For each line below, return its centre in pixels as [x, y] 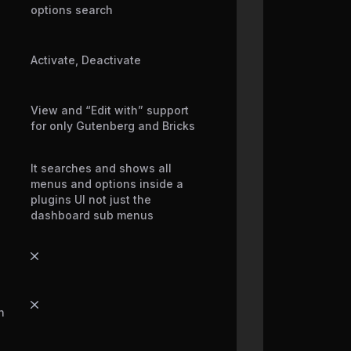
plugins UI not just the [91, 200]
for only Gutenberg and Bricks [113, 126]
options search [72, 10]
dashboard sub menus [92, 215]
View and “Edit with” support [110, 110]
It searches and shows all [101, 168]
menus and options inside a [107, 184]
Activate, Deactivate [86, 60]
